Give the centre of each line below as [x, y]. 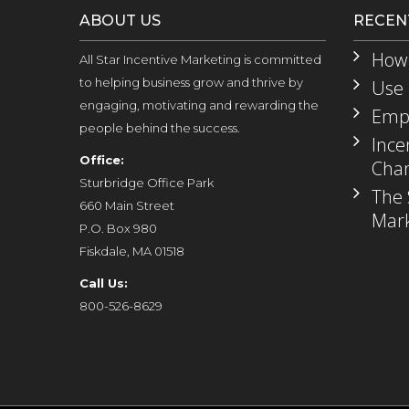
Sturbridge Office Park [147, 183]
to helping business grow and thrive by [191, 82]
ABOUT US [120, 21]
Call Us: [104, 283]
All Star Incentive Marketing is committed [200, 59]
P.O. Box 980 [118, 228]
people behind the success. [160, 128]
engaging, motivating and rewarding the [199, 105]
